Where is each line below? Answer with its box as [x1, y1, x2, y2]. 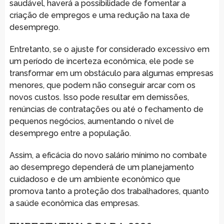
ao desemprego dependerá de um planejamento [9, 162, 194, 172]
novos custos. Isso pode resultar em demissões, [9, 92, 189, 102]
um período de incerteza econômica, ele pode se [9, 56, 194, 66]
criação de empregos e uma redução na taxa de [9, 10, 190, 20]
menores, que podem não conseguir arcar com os [9, 80, 195, 90]
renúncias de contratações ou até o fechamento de [9, 104, 203, 114]
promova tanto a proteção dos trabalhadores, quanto [9, 186, 209, 196]
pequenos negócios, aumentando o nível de [9, 116, 174, 126]
